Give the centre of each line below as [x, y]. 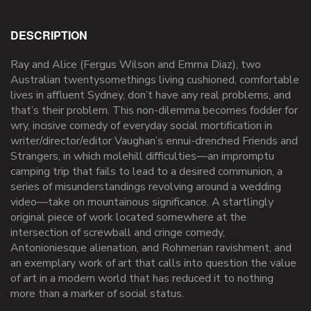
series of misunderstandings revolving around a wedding [146, 187]
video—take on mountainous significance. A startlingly [142, 202]
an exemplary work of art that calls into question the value [153, 263]
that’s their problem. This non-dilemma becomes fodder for [154, 111]
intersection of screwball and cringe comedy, [118, 233]
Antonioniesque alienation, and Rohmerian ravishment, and [151, 248]
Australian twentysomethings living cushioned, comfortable [155, 80]
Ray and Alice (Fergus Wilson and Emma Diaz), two [136, 65]
